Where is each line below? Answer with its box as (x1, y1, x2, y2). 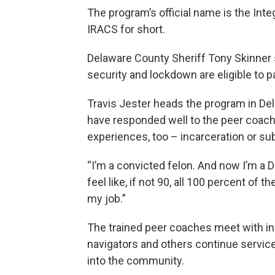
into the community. (87, 254, 184, 267)
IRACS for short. (87, 22, 165, 36)
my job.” (87, 192, 126, 205)
